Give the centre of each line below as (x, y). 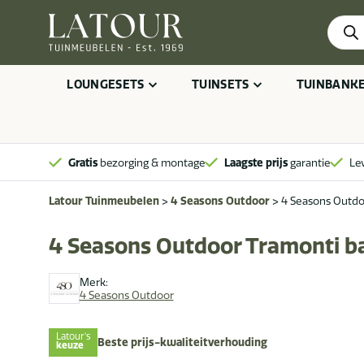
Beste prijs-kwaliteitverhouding (183, 342)
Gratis (83, 162)
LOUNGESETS (106, 84)
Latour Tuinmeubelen (104, 201)
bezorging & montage (151, 162)
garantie (309, 162)
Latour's (73, 337)
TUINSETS (220, 84)
